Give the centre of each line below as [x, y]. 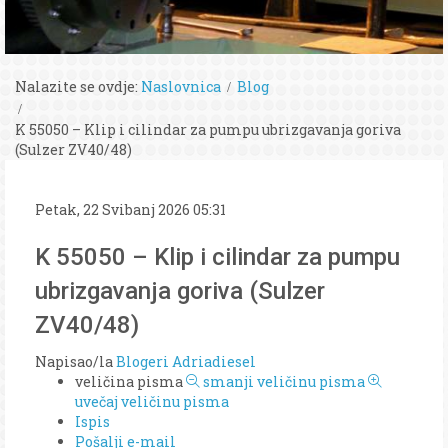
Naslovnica [181, 86]
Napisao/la [75, 361]
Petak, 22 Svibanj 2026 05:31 [130, 209]
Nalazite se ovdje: [76, 86]
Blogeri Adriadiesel [186, 361]
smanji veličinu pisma [284, 381]
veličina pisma [129, 381]
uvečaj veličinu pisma [152, 401]
